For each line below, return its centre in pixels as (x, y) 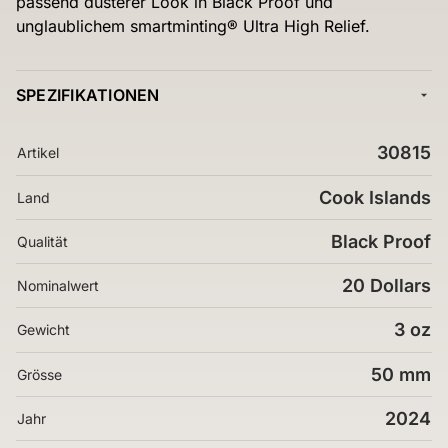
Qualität (42, 241)
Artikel (38, 152)
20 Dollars (386, 285)
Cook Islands (375, 197)
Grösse (39, 374)
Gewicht (43, 329)
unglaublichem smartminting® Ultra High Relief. (193, 26)
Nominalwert (58, 285)
